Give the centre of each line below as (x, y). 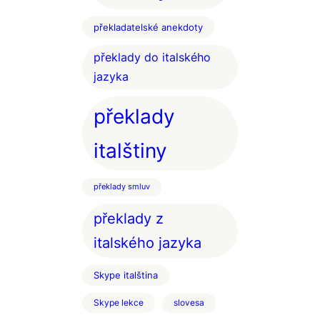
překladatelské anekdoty (148, 27)
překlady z (129, 219)
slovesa (189, 302)
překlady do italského (152, 57)
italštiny (130, 151)
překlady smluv (122, 187)
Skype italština (126, 276)
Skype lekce (119, 303)
